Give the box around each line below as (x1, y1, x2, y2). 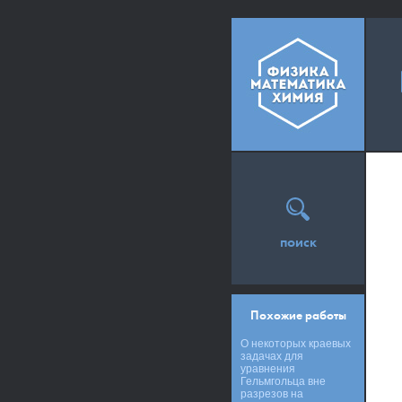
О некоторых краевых (240, 337, 351, 350)
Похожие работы (249, 308, 346, 323)
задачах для (240, 350, 303, 363)
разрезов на (240, 388, 303, 400)
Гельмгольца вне (240, 375, 326, 388)
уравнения (240, 363, 295, 375)
